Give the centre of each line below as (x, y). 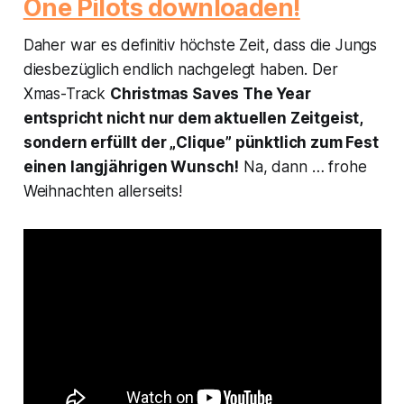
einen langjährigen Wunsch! (131, 167)
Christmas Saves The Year (210, 94)
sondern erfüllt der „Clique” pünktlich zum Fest (201, 143)
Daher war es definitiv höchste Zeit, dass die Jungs (200, 46)
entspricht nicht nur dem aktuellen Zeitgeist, (193, 119)
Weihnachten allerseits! (102, 192)
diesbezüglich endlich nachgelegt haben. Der (180, 70)
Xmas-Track (66, 94)
